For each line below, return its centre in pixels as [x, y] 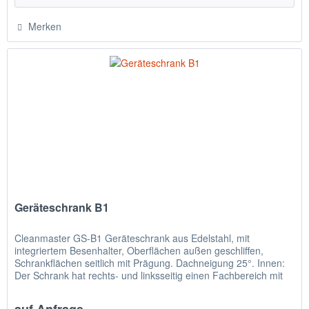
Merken [45, 27]
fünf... [27, 287]
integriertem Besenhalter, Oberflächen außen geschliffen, [139, 250]
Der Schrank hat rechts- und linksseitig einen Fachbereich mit [149, 275]
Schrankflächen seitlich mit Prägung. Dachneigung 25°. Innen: [150, 262]
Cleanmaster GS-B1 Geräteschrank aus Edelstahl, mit [132, 238]
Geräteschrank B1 [62, 207]
